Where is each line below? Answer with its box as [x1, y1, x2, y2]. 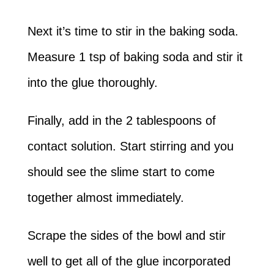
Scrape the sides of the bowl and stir [27, 229, 226, 243]
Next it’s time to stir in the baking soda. [27, 24, 239, 39]
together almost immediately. [27, 191, 184, 205]
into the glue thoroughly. [27, 76, 158, 90]
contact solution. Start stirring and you [27, 139, 234, 154]
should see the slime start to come [27, 165, 215, 179]
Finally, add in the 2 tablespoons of [27, 114, 216, 128]
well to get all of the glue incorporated [27, 254, 231, 268]
